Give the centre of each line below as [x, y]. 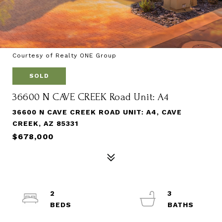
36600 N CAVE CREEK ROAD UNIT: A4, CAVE [97, 112]
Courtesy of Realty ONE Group [64, 55]
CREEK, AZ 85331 [45, 123]
